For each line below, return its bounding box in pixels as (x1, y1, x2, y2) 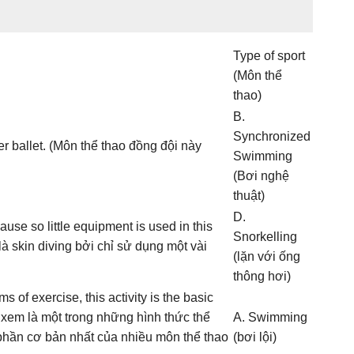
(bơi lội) (233, 330, 277, 344)
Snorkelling (233, 230, 297, 243)
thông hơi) (233, 269, 291, 283)
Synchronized (233, 130, 311, 143)
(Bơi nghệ (233, 169, 289, 183)
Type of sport (233, 49, 305, 62)
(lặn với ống (233, 250, 300, 263)
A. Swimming (233, 311, 307, 324)
